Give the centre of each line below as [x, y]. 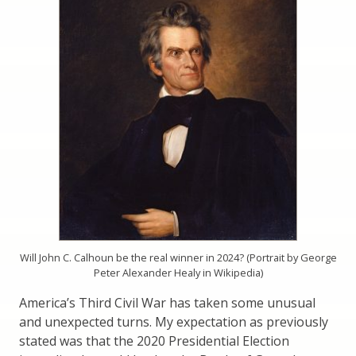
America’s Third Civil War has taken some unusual [167, 303]
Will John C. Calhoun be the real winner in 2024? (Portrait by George [178, 258]
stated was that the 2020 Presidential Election [154, 341]
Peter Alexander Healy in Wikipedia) [178, 273]
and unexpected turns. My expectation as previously [174, 322]
